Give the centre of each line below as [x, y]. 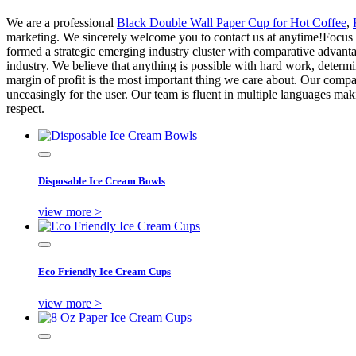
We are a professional [62, 22]
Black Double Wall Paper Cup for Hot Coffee [232, 22]
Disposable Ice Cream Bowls [102, 180]
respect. [25, 108]
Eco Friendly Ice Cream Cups [104, 272]
